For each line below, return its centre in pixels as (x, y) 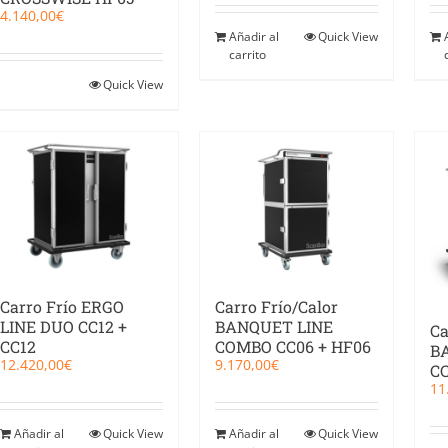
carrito (247, 54)
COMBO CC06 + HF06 (293, 346)
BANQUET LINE (274, 326)
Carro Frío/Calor (276, 306)
